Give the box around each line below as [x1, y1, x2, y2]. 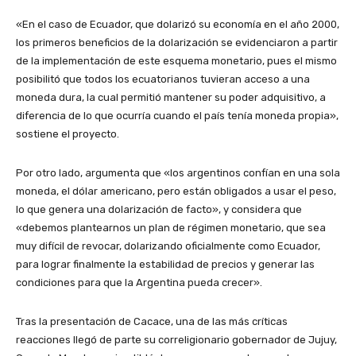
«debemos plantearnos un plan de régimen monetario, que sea [16, 222, 326, 234]
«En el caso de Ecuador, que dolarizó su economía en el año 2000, [16, 18, 339, 31]
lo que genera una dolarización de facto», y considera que [16, 203, 302, 216]
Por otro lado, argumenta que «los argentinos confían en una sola [16, 167, 340, 180]
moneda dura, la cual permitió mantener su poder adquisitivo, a [16, 91, 326, 104]
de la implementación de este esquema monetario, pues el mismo [16, 55, 337, 68]
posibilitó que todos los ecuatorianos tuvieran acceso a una [16, 73, 310, 86]
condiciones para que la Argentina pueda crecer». [16, 277, 265, 289]
